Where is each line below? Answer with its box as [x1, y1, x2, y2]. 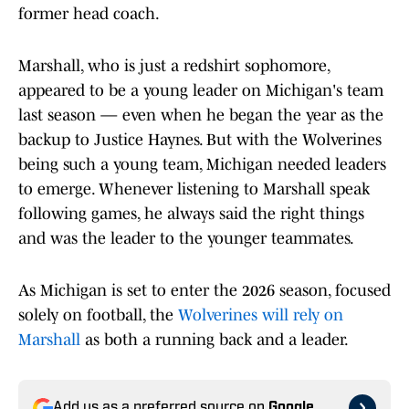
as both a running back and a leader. [80, 330, 349, 350]
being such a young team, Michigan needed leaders [18, 155, 386, 174]
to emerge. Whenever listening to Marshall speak [18, 180, 370, 199]
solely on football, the [18, 306, 178, 325]
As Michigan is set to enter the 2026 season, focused [18, 281, 391, 300]
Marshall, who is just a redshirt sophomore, [18, 57, 330, 76]
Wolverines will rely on [178, 306, 343, 325]
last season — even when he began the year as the [18, 106, 383, 125]
